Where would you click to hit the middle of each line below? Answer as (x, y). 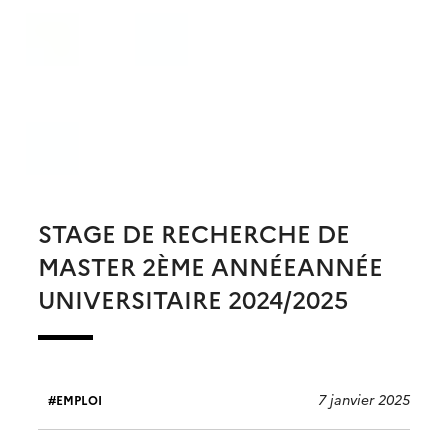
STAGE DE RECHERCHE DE (194, 233)
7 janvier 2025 (364, 399)
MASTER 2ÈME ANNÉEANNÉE (210, 266)
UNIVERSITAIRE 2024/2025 (193, 299)
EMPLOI (79, 399)
